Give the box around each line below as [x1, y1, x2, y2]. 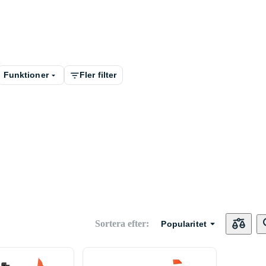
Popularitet [161, 218, 207, 229]
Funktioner [3, 70, 49, 80]
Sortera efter [95, 218, 147, 229]
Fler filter [79, 70, 117, 80]
